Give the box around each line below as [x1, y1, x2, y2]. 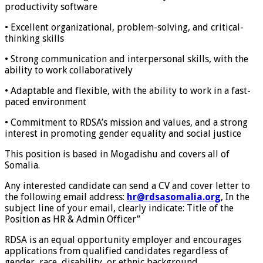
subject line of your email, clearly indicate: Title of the [5, 202, 234, 214]
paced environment [5, 96, 86, 107]
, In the [221, 191, 249, 203]
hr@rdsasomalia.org [127, 191, 221, 203]
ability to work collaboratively [5, 64, 133, 76]
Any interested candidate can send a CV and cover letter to [5, 180, 250, 191]
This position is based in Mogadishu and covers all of [5, 148, 230, 160]
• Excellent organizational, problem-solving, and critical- [5, 21, 244, 33]
